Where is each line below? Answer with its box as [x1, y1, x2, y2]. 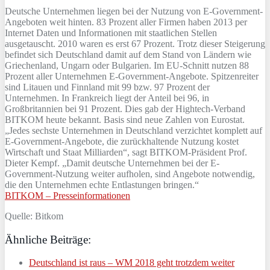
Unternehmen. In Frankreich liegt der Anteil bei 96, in [5, 92, 209, 103]
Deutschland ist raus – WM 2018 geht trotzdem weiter [29, 257, 234, 268]
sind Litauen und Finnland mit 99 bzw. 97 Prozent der [5, 81, 210, 92]
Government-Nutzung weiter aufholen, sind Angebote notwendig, [5, 168, 255, 179]
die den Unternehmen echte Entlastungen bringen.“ [5, 179, 199, 190]
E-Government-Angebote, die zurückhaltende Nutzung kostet [5, 136, 239, 146]
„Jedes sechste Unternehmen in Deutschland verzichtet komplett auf [5, 125, 262, 136]
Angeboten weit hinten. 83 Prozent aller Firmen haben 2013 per [5, 16, 247, 27]
